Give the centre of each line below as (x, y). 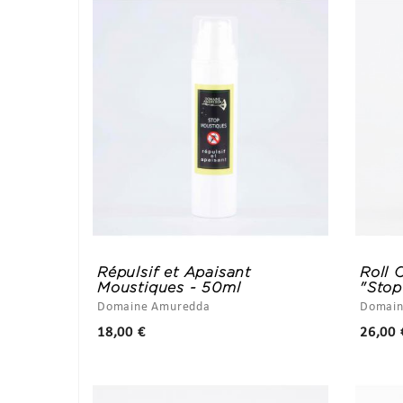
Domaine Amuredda (154, 307)
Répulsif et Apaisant (175, 272)
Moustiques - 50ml (169, 287)
